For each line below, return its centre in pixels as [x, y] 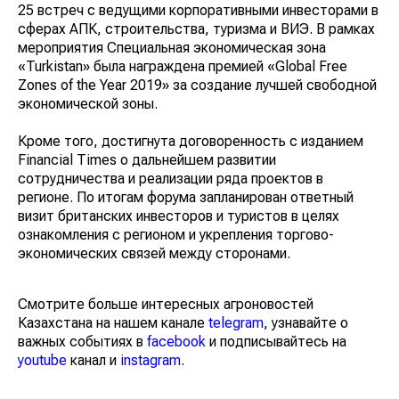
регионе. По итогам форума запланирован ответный [192, 197]
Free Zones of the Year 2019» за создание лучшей [180, 85]
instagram [157, 360]
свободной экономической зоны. [125, 103]
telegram [242, 322]
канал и [97, 360]
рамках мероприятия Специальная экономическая [186, 47]
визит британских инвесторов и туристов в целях [179, 216]
